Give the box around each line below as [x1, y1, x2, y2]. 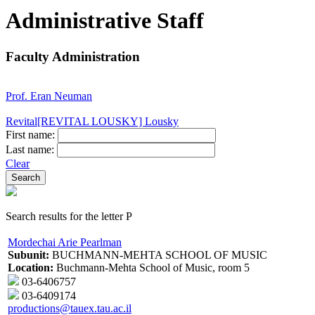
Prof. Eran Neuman [6, 90, 92, 103]
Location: [8, 262, 53, 274]
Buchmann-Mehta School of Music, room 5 [53, 262, 250, 274]
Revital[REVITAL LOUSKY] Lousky [6, 115, 179, 128]
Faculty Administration [6, 49, 140, 64]
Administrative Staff [6, 8, 204, 34]
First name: [6, 129, 58, 141]
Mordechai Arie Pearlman [8, 236, 122, 249]
